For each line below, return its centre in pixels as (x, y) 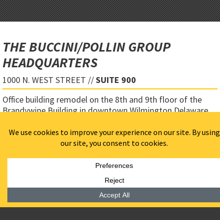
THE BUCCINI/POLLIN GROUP (86, 47)
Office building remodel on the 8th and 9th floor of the (102, 100)
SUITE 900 (116, 80)
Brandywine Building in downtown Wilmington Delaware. (106, 110)
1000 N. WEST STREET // (49, 80)
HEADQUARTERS (50, 63)
